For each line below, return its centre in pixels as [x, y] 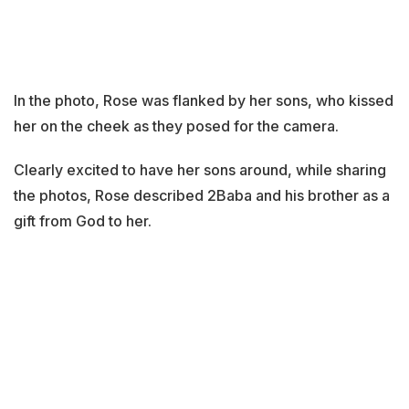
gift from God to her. [83, 221]
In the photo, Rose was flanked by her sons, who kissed [204, 101]
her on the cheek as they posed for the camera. [176, 126]
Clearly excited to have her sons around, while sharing [200, 170]
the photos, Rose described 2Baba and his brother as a [202, 196]
